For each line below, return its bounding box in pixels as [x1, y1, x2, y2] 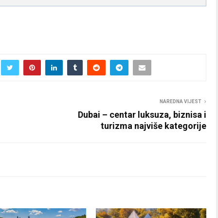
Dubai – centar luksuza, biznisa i [78, 109, 206, 120]
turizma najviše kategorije [101, 120, 206, 131]
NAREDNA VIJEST [160, 98, 201, 104]
